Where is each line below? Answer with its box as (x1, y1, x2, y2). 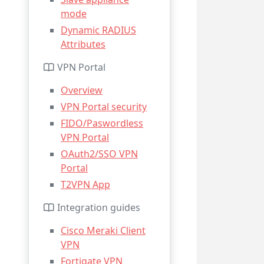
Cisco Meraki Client (61, 224, 146, 237)
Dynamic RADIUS (61, 24, 136, 37)
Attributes (61, 38, 105, 51)
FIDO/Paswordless (61, 117, 143, 130)
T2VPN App (61, 178, 110, 191)
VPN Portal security (61, 100, 147, 113)
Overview (61, 84, 103, 97)
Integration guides (55, 201, 140, 214)
